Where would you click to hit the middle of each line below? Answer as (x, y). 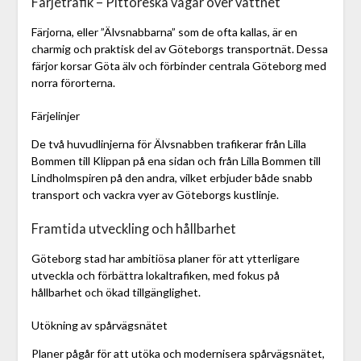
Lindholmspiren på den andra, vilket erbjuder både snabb (172, 178)
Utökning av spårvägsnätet (99, 326)
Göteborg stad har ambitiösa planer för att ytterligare (165, 259)
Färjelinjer (55, 116)
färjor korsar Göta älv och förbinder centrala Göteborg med (178, 66)
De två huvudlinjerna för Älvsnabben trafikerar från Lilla (168, 144)
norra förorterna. (73, 83)
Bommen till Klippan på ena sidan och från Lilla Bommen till (176, 161)
